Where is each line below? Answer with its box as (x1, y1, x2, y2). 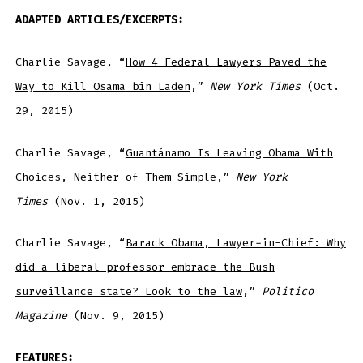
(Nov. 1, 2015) (53, 194, 145, 208)
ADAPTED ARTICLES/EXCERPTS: (15, 12, 184, 27)
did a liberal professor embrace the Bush (15, 260, 275, 275)
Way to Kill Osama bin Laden (15, 79, 190, 93)
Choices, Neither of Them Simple (15, 169, 216, 184)
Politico (261, 284, 314, 299)
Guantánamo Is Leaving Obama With (125, 145, 333, 160)
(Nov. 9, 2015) (66, 309, 164, 323)
